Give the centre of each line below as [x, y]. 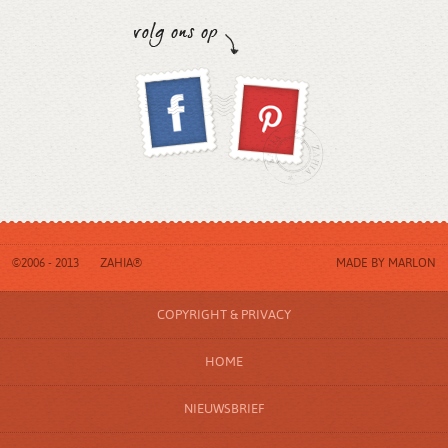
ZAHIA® [121, 264]
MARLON [412, 264]
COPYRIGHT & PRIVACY [224, 315]
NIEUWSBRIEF [224, 409]
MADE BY [362, 264]
